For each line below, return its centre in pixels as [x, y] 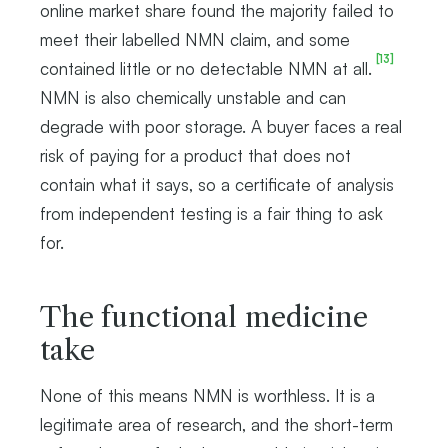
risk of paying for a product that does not [195, 155]
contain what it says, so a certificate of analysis [217, 184]
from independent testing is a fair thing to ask [211, 213]
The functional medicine [204, 316]
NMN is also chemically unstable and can [193, 97]
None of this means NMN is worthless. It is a [207, 395]
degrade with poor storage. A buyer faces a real [221, 126]
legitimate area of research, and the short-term [216, 424]
